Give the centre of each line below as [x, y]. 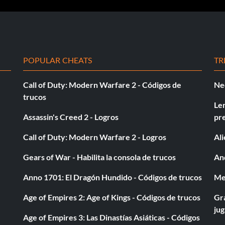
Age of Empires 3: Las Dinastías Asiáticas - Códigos [111, 217]
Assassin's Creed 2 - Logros [71, 117]
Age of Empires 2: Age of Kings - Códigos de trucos [112, 197]
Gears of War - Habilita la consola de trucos [99, 157]
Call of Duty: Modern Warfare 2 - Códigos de [102, 84]
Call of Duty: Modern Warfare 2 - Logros [95, 137]
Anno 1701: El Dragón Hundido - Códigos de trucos [113, 177]
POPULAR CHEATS [58, 60]
